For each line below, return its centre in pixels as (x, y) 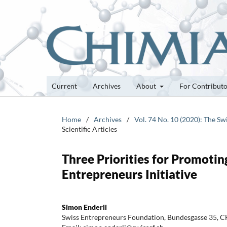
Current (64, 86)
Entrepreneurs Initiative (129, 174)
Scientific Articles (89, 129)
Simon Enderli (84, 207)
